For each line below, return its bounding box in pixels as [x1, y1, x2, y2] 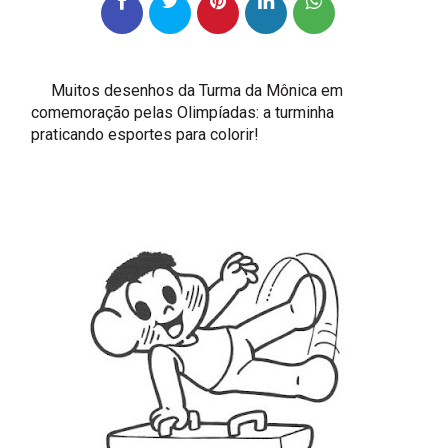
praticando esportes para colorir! [31, 124, 260, 144]
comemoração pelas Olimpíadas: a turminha [31, 102, 335, 122]
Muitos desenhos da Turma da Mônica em [31, 80, 344, 100]
